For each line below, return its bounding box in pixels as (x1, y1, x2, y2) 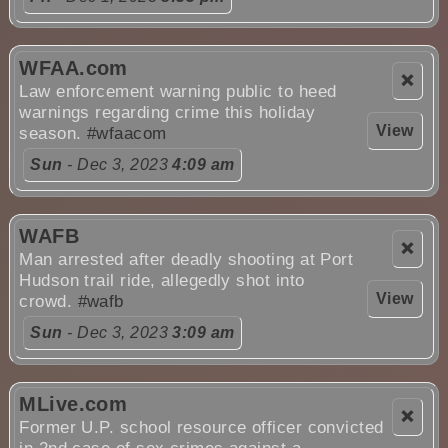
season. (19, 124, 87, 144)
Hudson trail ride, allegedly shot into (19, 271, 305, 291)
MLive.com (19, 393, 128, 416)
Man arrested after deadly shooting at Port (19, 250, 354, 270)
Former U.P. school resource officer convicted (19, 418, 384, 438)
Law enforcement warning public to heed (19, 82, 337, 102)
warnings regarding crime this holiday (19, 103, 315, 123)
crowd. (19, 292, 78, 312)
